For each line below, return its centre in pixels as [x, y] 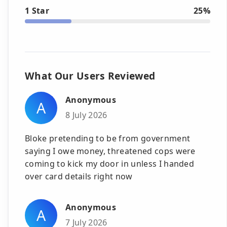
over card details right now [79, 176]
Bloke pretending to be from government [108, 138]
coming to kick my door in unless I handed [110, 163]
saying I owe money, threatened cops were [110, 151]
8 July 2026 [86, 115]
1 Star [37, 10]
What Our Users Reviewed [90, 75]
